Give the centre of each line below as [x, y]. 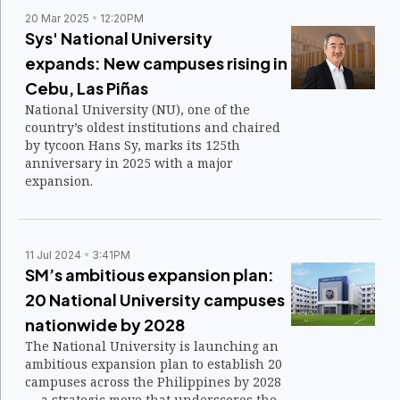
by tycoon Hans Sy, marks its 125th [133, 145]
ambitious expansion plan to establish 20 [154, 364]
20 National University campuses [155, 300]
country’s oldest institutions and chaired [153, 127]
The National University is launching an [152, 346]
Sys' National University [119, 38]
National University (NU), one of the [137, 109]
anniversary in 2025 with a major [129, 163]
